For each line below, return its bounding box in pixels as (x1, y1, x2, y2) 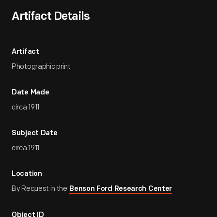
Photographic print (12, 62, 71, 71)
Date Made (12, 89, 49, 96)
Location (12, 170, 42, 178)
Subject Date (12, 130, 58, 137)
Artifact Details (12, 11, 90, 23)
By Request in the (12, 184, 69, 193)
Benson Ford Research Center (69, 186, 172, 193)
